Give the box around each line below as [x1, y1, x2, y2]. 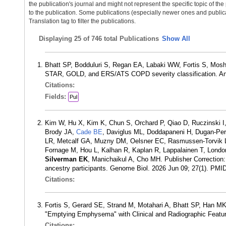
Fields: [45, 93, 68, 100]
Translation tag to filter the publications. [29, 18, 136, 25]
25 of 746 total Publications [74, 35, 159, 42]
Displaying [39, 35, 74, 42]
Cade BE [76, 128, 102, 136]
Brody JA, [45, 128, 76, 136]
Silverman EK [45, 155, 88, 163]
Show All [162, 35, 190, 42]
